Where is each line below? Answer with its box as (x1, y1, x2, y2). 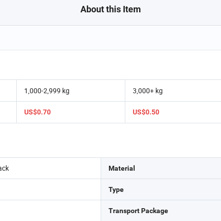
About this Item (80, 4, 141, 14)
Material (108, 164, 135, 172)
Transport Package (108, 207, 168, 215)
